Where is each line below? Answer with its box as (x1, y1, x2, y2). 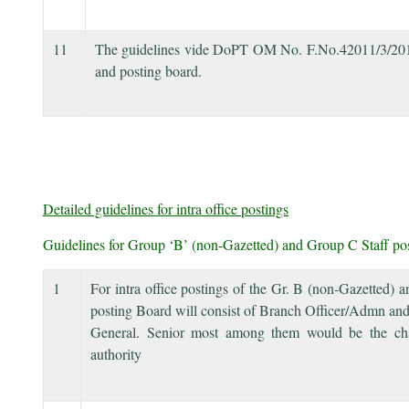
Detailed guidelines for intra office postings (43, 198, 288, 218)
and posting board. (95, 60, 202, 80)
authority (90, 343, 142, 363)
